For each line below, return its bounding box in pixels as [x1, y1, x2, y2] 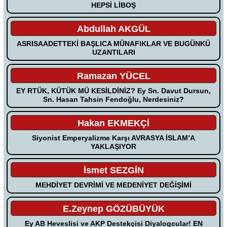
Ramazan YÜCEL [77, 70, 150, 81]
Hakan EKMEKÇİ [78, 118, 149, 128]
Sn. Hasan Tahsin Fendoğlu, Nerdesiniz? [43, 95, 184, 103]
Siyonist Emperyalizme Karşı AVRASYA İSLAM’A [32, 133, 195, 142]
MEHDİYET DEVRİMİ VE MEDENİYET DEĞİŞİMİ [35, 180, 192, 189]
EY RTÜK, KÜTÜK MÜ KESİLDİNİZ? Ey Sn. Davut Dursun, [16, 86, 211, 95]
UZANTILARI [92, 48, 135, 56]
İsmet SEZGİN [83, 165, 144, 175]
